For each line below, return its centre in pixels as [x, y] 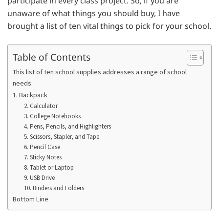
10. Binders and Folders [54, 188]
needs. [23, 83]
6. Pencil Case [42, 147]
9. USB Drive [39, 177]
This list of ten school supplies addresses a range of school [100, 72]
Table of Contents [52, 57]
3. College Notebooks [52, 116]
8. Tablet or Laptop [49, 167]
